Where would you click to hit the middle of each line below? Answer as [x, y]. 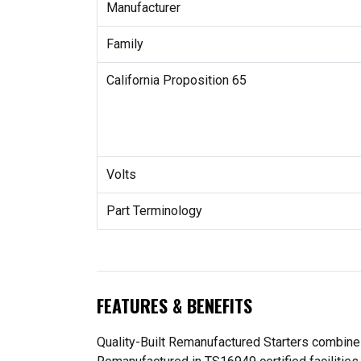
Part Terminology [154, 211]
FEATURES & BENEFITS [174, 305]
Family [124, 44]
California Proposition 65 [176, 81]
